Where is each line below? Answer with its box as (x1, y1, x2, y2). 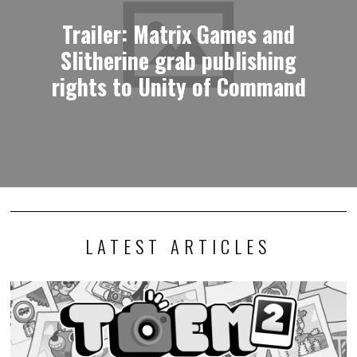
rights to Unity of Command (51, 69, 306, 104)
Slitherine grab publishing (61, 43, 296, 77)
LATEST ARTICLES (85, 233, 272, 261)
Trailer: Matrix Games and (62, 17, 295, 51)
